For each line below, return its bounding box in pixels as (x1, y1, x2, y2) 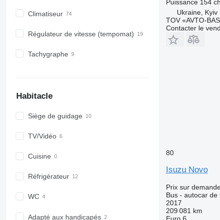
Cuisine (27, 152, 51, 161)
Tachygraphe (27, 50, 68, 58)
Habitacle (16, 91, 53, 101)
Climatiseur (27, 9, 63, 18)
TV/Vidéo (27, 132, 56, 140)
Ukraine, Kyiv (176, 8, 218, 16)
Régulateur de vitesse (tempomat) (27, 29, 134, 38)
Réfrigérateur (27, 172, 69, 181)
